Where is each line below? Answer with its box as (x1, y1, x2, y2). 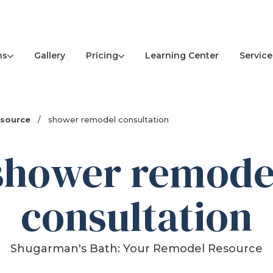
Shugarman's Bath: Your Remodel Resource (10, 242, 263, 256)
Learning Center (144, 50, 219, 62)
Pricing (85, 49, 118, 61)
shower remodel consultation (46, 115, 169, 125)
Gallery (34, 50, 65, 62)
